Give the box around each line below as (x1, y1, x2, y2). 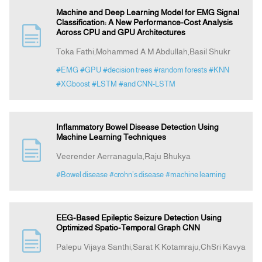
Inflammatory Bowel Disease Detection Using (56, 122, 219, 132)
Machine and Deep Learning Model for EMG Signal (56, 8, 239, 18)
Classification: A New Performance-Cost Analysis (56, 18, 233, 27)
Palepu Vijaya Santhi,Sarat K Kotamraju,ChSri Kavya (56, 242, 246, 252)
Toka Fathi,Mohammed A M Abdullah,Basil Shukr (56, 47, 230, 57)
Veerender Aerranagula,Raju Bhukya (56, 151, 191, 161)
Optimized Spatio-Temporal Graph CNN (56, 223, 200, 233)
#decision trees (102, 65, 152, 75)
